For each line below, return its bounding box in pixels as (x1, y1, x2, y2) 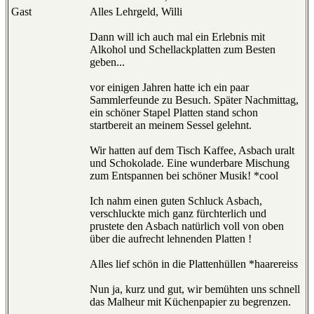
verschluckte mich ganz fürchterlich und (90, 207, 266, 220)
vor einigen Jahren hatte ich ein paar (90, 81, 249, 94)
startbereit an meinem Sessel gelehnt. (90, 119, 252, 132)
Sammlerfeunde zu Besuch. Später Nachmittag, (90, 94, 299, 107)
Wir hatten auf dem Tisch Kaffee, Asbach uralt (90, 144, 294, 157)
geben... (90, 56, 125, 69)
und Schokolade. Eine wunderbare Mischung (90, 157, 289, 170)
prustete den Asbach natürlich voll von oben (90, 220, 284, 233)
